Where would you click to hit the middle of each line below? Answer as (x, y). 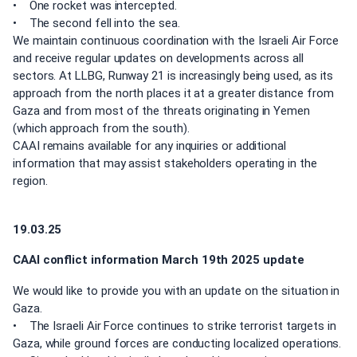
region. (30, 181)
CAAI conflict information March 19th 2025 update (159, 260)
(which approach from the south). (101, 129)
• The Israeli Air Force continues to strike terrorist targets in (175, 326)
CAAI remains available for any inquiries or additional (149, 146)
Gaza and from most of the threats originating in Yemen (161, 111)
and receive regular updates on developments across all (158, 59)
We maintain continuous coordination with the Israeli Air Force (176, 41)
